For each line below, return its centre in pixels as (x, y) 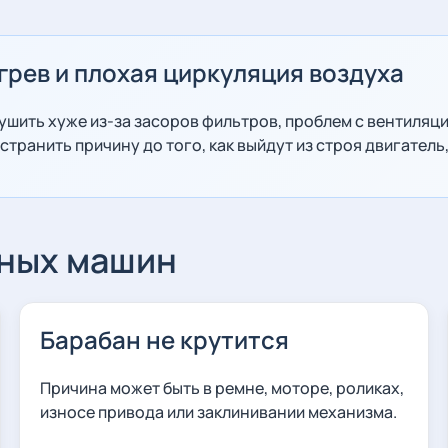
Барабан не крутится (165, 339)
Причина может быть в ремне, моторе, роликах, (222, 388)
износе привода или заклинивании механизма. (219, 412)
